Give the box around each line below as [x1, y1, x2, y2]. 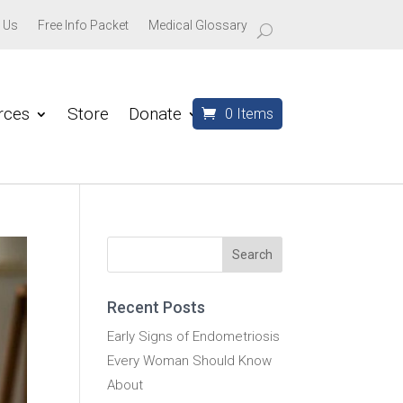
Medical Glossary [148, 18, 247, 32]
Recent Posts [107, 298, 206, 318]
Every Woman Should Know [107, 353, 273, 370]
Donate [129, 103, 183, 124]
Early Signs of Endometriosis [107, 328, 281, 345]
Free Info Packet [37, 18, 129, 32]
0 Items [224, 104, 273, 122]
